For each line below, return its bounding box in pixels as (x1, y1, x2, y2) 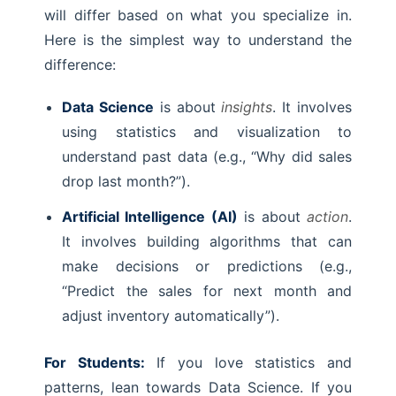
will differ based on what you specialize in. (44, 6, 352, 24)
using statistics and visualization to (62, 123, 352, 141)
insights (221, 98, 273, 116)
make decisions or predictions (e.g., (62, 257, 352, 275)
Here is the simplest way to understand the (44, 31, 352, 49)
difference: (44, 56, 116, 73)
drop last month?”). (62, 172, 190, 190)
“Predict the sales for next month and (62, 282, 352, 300)
